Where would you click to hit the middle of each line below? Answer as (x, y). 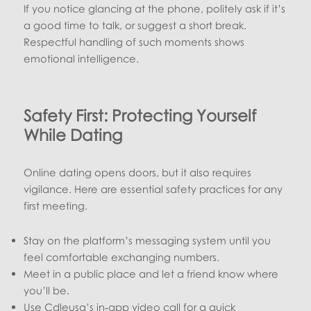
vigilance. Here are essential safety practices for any (153, 188)
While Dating (73, 134)
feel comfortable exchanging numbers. (122, 257)
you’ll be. (47, 290)
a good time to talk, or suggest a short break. (135, 25)
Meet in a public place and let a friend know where (151, 273)
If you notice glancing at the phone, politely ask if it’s (155, 8)
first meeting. (56, 205)
